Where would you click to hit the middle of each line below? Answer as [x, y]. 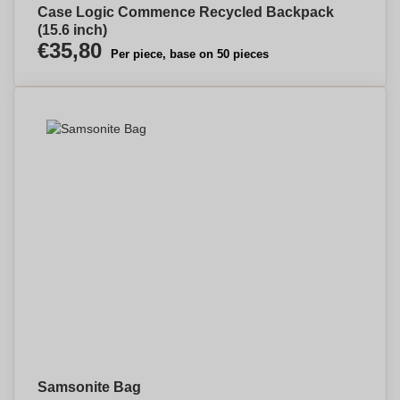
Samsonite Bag [89, 387]
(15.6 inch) [72, 30]
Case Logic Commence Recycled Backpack [186, 12]
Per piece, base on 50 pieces [190, 54]
